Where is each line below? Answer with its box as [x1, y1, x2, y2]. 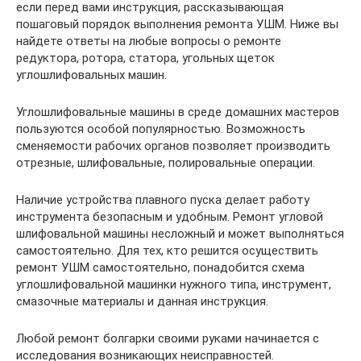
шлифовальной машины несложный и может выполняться [16, 226, 344, 241]
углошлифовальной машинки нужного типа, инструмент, [16, 276, 331, 292]
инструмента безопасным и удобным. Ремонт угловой [16, 209, 323, 224]
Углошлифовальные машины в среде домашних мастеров [16, 104, 339, 119]
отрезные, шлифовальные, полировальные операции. [16, 155, 315, 170]
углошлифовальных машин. [16, 67, 167, 82]
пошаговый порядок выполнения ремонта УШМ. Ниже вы [16, 16, 338, 31]
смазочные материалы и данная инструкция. [16, 293, 268, 309]
